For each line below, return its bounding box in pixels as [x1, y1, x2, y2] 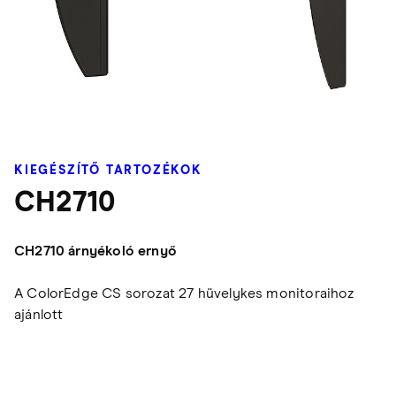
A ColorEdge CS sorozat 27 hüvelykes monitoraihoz [14, 286, 354, 301]
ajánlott [14, 308, 64, 323]
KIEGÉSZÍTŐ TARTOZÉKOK [14, 164, 202, 178]
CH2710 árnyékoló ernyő [14, 244, 177, 259]
